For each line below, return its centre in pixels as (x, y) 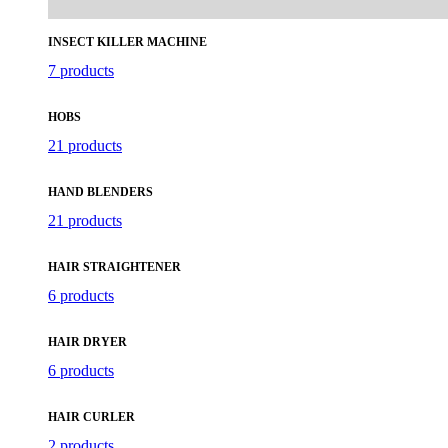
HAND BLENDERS (100, 191)
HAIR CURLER (91, 416)
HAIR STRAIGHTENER (114, 266)
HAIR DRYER (87, 341)
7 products (81, 70)
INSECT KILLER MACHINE (127, 41)
